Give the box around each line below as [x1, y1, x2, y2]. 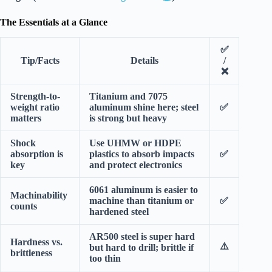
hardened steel [89, 206, 149, 217]
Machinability [10, 189, 67, 200]
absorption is [10, 148, 63, 159]
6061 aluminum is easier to [89, 184, 198, 195]
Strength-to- [10, 90, 60, 101]
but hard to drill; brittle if [89, 242, 194, 253]
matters [10, 112, 41, 123]
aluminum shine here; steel [89, 101, 199, 112]
